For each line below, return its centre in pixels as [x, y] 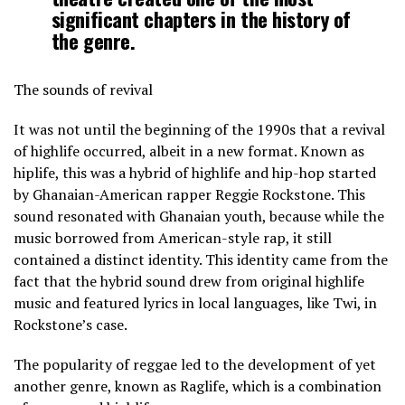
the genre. [93, 41]
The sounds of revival [83, 90]
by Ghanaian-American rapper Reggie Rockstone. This [189, 195]
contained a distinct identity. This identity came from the [201, 260]
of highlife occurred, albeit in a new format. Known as [189, 151]
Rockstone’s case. [71, 325]
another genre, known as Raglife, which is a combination [198, 386]
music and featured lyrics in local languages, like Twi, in [195, 303]
